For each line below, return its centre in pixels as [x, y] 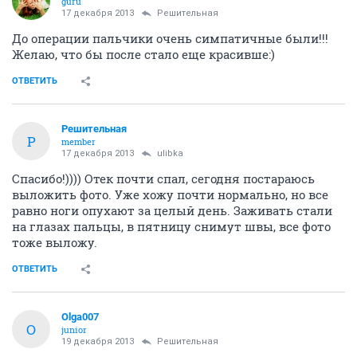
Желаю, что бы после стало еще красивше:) [143, 55]
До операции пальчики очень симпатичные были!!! [170, 39]
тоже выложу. [55, 243]
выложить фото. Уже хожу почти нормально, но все [170, 195]
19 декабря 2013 [98, 342]
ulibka [170, 154]
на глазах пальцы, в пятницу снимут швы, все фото [171, 227]
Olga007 [80, 317]
